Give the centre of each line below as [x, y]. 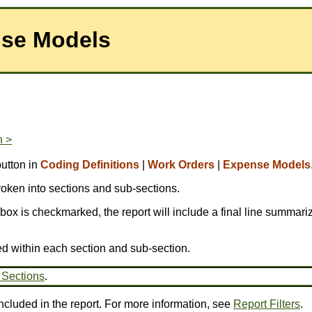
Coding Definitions [90, 165]
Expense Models [267, 165]
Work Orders [181, 165]
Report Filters [267, 304]
